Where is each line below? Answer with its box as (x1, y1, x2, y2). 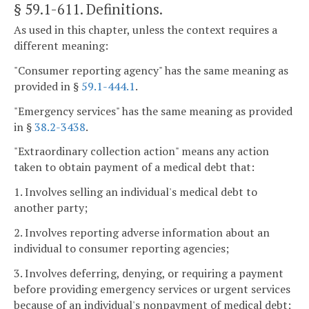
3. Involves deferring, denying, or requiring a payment (14, 265, 283, 281)
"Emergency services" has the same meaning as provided (14, 103, 292, 119)
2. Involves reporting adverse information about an (14, 225, 270, 241)
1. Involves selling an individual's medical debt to (14, 184, 257, 200)
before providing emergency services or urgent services (14, 281, 290, 297)
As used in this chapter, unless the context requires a (14, 22, 277, 38)
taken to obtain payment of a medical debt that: (14, 159, 255, 175)
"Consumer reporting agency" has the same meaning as (14, 62, 288, 78)
